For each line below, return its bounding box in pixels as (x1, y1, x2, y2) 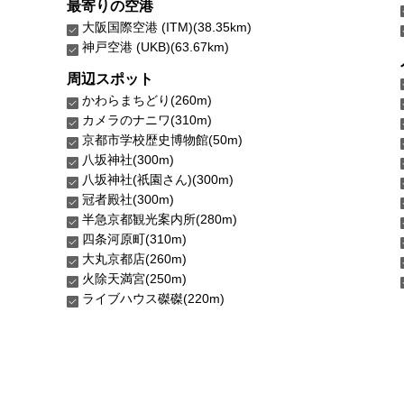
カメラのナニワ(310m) (82, 112, 212, 127)
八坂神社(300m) (82, 151, 174, 167)
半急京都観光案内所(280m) (82, 211, 237, 226)
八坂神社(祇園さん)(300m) (82, 171, 234, 187)
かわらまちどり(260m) (82, 92, 212, 107)
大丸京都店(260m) (82, 251, 187, 266)
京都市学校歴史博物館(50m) (82, 132, 243, 147)
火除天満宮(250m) (82, 271, 187, 286)
